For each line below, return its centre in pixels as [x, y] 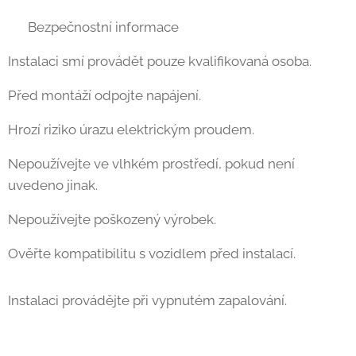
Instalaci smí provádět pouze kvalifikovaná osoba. [160, 61]
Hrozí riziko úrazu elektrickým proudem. [131, 129]
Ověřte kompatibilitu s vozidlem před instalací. [152, 253]
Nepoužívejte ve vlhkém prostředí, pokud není [151, 163]
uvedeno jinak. [53, 185]
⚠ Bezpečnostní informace [93, 27]
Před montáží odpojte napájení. [104, 95]
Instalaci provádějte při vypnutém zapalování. [147, 300]
